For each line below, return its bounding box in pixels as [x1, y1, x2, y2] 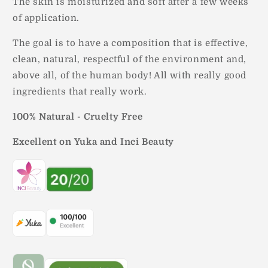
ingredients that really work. [13, 86, 147, 97]
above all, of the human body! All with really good [13, 69, 247, 81]
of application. [13, 12, 80, 23]
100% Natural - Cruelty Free [13, 111, 143, 122]
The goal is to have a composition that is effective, [13, 37, 248, 48]
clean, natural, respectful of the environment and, [13, 53, 247, 65]
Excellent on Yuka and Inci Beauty [13, 136, 174, 147]
